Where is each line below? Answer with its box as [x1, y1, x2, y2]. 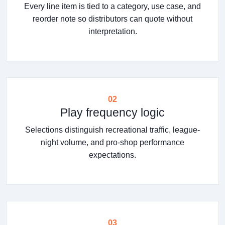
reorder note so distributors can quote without [33, 14, 192, 23]
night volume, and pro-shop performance [41, 138, 184, 147]
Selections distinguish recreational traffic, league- [25, 125, 200, 134]
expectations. [89, 150, 136, 159]
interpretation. [88, 27, 137, 36]
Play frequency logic [60, 105, 165, 119]
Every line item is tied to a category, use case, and [24, 2, 201, 11]
